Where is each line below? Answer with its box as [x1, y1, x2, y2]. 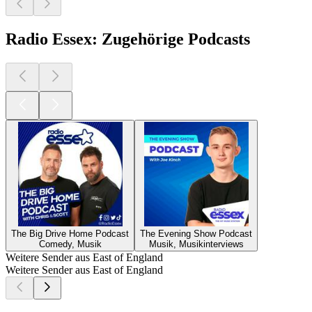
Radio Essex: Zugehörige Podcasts [6, 30, 250, 49]
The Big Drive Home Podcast [11, 228, 129, 240]
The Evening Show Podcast [140, 228, 252, 240]
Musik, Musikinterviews [148, 239, 244, 250]
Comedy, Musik [38, 239, 102, 250]
